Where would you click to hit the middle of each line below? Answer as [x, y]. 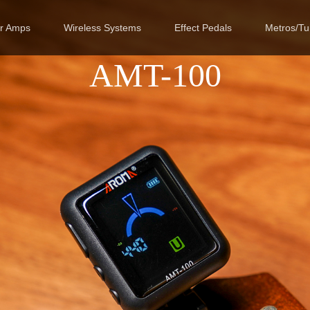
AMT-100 [155, 75]
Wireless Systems [103, 28]
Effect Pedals [203, 28]
